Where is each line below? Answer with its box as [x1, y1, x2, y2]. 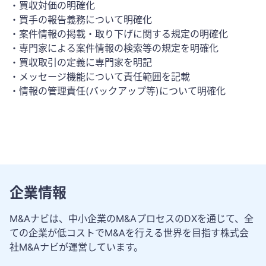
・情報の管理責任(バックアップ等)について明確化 [9, 85, 226, 97]
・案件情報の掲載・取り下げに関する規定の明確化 [9, 28, 228, 40]
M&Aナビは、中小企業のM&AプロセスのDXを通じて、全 [9, 213, 254, 225]
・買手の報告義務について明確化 [9, 14, 152, 26]
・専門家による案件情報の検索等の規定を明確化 [9, 42, 218, 55]
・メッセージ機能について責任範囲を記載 [9, 71, 190, 83]
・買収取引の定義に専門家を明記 [9, 56, 152, 69]
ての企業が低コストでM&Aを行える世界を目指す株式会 [9, 227, 249, 239]
